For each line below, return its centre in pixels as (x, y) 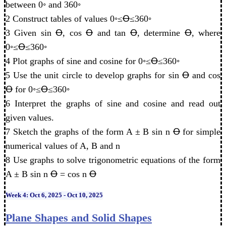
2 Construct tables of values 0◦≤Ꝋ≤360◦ (78, 18)
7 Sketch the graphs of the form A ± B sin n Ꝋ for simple (113, 131)
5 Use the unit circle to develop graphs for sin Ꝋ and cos (113, 75)
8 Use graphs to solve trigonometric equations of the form (113, 160)
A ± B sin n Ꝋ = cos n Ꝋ (51, 174)
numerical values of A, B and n (63, 146)
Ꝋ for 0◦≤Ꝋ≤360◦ (38, 89)
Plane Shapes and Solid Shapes (79, 218)
